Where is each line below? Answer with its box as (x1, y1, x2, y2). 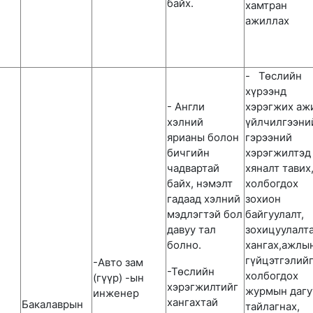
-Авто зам (93, 256, 143, 269)
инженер (93, 286, 139, 300)
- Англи (167, 100, 205, 113)
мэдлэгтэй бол (167, 208, 242, 221)
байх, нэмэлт (167, 177, 233, 190)
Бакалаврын (22, 298, 83, 311)
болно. (167, 238, 201, 252)
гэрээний (245, 131, 292, 144)
